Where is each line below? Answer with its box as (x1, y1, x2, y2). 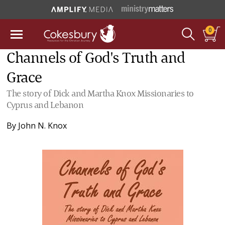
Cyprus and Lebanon (7, 101, 84, 110)
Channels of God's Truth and (7, 51, 185, 66)
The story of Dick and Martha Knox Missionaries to (7, 89, 194, 98)
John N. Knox (18, 120, 67, 131)
